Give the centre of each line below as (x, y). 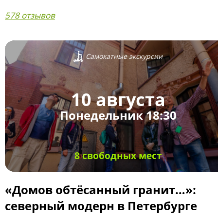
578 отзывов (30, 15)
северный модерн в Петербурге (101, 206)
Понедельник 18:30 (118, 115)
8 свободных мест (118, 156)
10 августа (118, 100)
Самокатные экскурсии (124, 56)
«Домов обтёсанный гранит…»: (100, 190)
